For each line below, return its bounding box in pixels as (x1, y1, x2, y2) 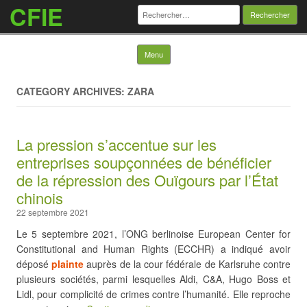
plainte (51, 257, 84, 271)
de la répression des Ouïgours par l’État (16, 169, 278, 191)
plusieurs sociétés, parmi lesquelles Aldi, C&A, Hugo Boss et (16, 272, 291, 286)
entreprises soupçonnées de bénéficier (16, 151, 271, 173)
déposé (16, 257, 52, 271)
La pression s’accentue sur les (16, 134, 217, 155)
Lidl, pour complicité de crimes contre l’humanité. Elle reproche (16, 287, 291, 301)
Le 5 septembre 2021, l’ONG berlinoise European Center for (16, 227, 291, 241)
